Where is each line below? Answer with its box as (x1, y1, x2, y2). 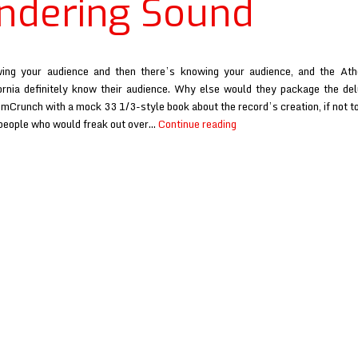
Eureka (236, 114, 268, 132)
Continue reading (158, 115, 237, 133)
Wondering (236, 167, 286, 185)
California (236, 132, 281, 149)
